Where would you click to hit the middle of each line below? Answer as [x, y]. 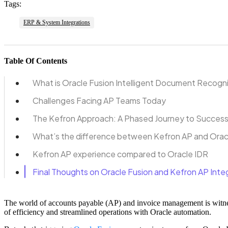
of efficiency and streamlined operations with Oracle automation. [108, 212]
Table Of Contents [36, 61]
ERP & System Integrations [57, 23]
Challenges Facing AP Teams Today [99, 100]
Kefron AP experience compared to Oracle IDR [120, 154]
